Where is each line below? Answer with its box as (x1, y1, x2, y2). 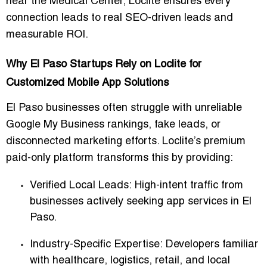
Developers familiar (163, 240, 258, 250)
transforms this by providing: (94, 153, 233, 164)
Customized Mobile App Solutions (6, 78, 169, 89)
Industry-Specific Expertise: (30, 240, 163, 250)
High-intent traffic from (132, 181, 243, 191)
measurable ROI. (6, 30, 88, 41)
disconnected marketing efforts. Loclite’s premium (6, 136, 246, 147)
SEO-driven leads (125, 13, 211, 24)
